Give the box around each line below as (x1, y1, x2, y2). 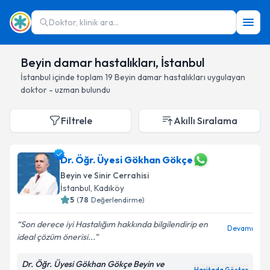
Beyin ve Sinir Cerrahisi (60, 170, 149, 181)
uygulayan (206, 72, 245, 83)
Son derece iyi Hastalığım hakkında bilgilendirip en (20, 219, 208, 230)
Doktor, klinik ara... (49, 17, 119, 28)
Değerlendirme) (91, 195, 145, 204)
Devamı (227, 224, 253, 233)
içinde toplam (51, 72, 105, 83)
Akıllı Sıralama (174, 115, 237, 127)
